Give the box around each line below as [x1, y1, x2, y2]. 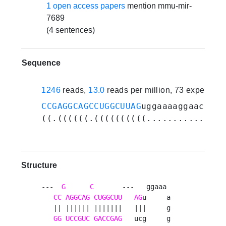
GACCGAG [94, 214, 123, 223]
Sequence [22, 59, 61, 68]
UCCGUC [66, 214, 90, 223]
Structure [21, 161, 58, 170]
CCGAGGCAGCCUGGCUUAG [41, 101, 141, 111]
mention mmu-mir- [125, 2, 192, 11]
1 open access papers [46, 2, 126, 11]
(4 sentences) [46, 26, 95, 35]
